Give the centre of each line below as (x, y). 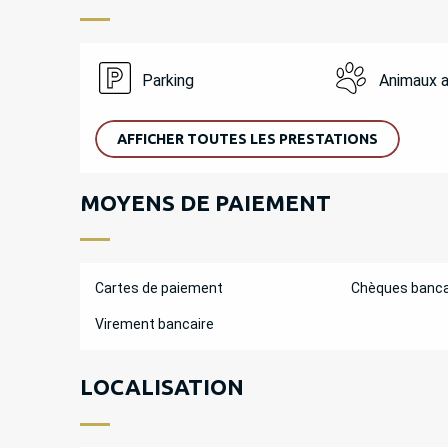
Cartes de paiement (158, 287)
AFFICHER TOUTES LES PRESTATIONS (247, 138)
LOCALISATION (161, 387)
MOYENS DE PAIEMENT (205, 202)
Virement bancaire (154, 323)
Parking (168, 81)
